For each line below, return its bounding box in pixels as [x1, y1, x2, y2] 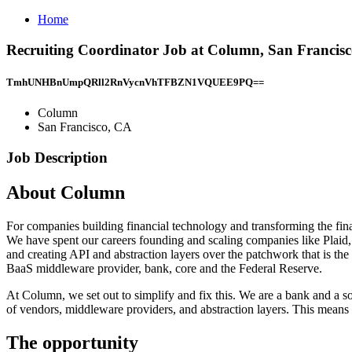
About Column [6, 181, 125, 203]
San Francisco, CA [38, 120, 132, 134]
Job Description [6, 148, 108, 166]
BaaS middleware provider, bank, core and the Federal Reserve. [6, 261, 322, 275]
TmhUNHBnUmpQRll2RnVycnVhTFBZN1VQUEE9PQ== [6, 75, 264, 88]
